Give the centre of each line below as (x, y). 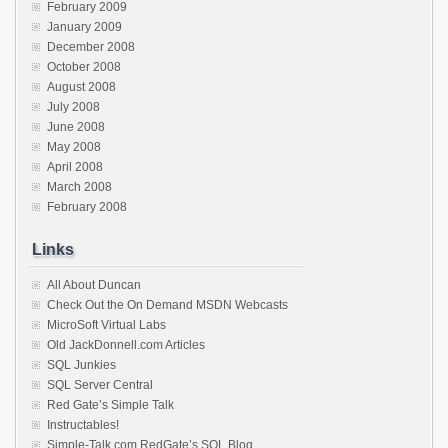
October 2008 (84, 67)
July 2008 (73, 107)
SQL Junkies (81, 365)
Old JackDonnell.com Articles (126, 345)
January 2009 (84, 27)
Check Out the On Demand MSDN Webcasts (167, 305)
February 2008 (87, 207)
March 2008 (79, 187)
